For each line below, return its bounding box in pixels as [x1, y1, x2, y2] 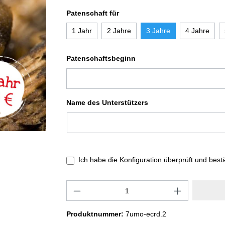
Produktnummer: [66, 210, 126, 218]
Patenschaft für [66, 9, 119, 17]
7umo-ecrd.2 [126, 210, 166, 218]
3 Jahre [146, 27, 170, 35]
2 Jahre [107, 27, 131, 35]
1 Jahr [72, 27, 92, 35]
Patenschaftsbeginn [66, 54, 136, 62]
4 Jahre [185, 27, 209, 35]
